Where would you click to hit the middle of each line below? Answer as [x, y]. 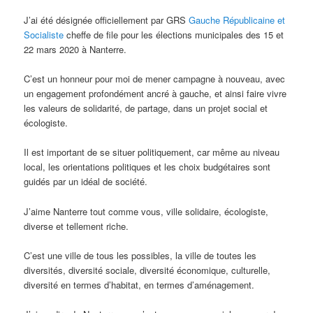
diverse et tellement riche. [77, 226]
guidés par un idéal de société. [86, 182]
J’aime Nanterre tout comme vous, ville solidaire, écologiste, [146, 211]
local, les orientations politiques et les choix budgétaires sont [147, 167]
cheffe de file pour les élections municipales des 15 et [174, 35]
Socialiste [44, 35]
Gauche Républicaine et [237, 20]
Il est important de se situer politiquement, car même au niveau [152, 152]
